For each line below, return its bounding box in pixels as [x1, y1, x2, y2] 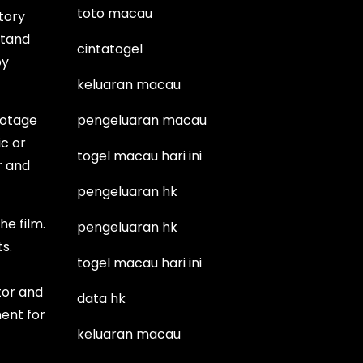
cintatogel [77, 39, 143, 58]
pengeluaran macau [77, 110, 207, 130]
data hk [77, 288, 126, 308]
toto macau [77, 3, 153, 23]
